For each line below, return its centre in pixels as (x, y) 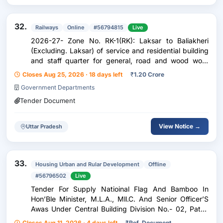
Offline (157, 164)
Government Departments (58, 87)
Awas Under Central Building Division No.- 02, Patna (120, 209)
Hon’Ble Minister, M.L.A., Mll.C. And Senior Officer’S (120, 199)
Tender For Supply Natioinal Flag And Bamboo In (120, 189)
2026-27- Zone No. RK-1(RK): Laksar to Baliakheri (120, 41)
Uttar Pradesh (44, 126)
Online (76, 27)
